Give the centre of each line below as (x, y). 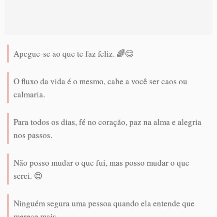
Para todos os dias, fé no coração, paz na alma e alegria (108, 122)
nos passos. (33, 135)
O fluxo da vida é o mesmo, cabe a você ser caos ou (101, 81)
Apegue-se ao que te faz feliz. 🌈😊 (73, 53)
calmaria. (29, 94)
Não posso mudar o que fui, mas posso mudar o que (101, 162)
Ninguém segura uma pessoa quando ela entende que (104, 203)
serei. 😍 (28, 175)
